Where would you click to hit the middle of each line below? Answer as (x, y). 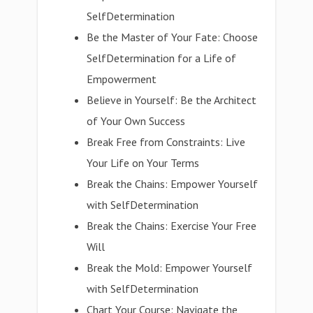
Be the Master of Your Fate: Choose (173, 37)
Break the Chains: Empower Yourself (173, 184)
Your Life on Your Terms (143, 163)
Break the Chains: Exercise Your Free (172, 226)
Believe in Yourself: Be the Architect (172, 100)
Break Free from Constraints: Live (166, 142)
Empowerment (122, 79)
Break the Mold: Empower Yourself (170, 268)
